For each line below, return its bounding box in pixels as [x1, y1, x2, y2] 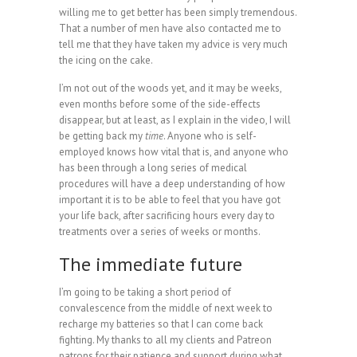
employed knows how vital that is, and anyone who [59, 144, 288, 159]
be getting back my [59, 128, 145, 143]
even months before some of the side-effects [59, 96, 261, 111]
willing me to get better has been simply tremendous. [59, 5, 296, 19]
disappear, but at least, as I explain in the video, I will [59, 112, 291, 127]
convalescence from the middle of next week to [59, 300, 273, 315]
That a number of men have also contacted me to [59, 21, 281, 35]
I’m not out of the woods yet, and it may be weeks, [59, 80, 281, 95]
